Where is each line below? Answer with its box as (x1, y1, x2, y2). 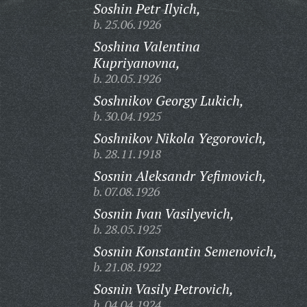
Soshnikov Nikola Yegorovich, (93, 129, 267, 147)
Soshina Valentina (93, 37, 200, 56)
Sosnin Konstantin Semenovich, (93, 242, 278, 260)
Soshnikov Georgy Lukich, (93, 91, 244, 110)
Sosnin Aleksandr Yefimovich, (93, 167, 267, 185)
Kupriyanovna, (93, 53, 180, 72)
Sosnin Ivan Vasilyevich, (93, 204, 234, 223)
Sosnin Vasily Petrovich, (93, 280, 234, 298)
